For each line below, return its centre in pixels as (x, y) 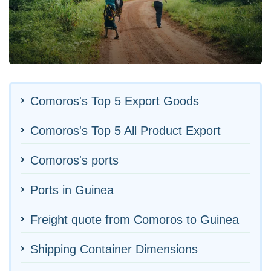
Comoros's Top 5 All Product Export (126, 130)
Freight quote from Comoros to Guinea (135, 219)
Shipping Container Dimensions (114, 249)
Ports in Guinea (72, 190)
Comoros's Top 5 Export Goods (115, 101)
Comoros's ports (74, 160)
